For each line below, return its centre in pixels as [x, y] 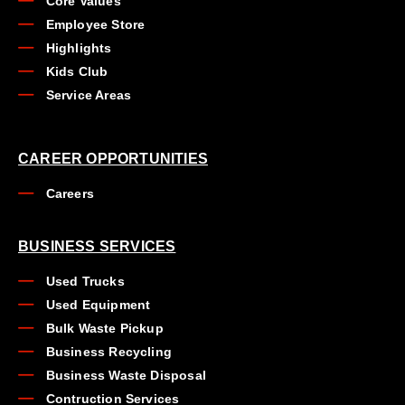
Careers [70, 193]
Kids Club [77, 71]
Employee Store [95, 24]
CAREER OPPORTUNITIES [113, 158]
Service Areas [89, 94]
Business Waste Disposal [126, 375]
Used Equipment [98, 304]
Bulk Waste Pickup [104, 328]
